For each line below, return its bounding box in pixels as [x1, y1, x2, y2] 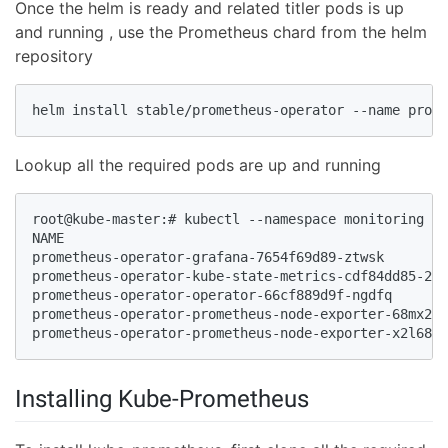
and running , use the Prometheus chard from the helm [15, 22, 427, 43]
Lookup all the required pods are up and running [15, 155, 381, 176]
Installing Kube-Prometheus [15, 385, 309, 414]
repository [15, 46, 93, 67]
